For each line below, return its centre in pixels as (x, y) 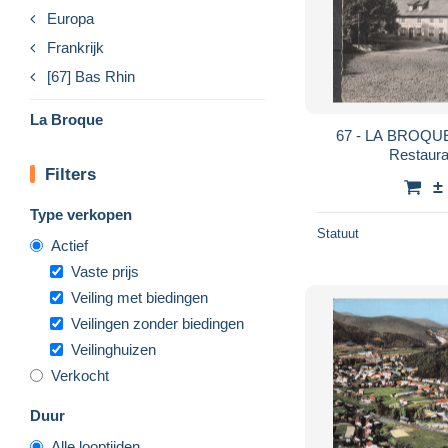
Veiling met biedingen (139, 297)
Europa (70, 18)
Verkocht (80, 375)
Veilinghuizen (113, 349)
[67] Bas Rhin (91, 76)
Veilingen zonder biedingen (157, 323)
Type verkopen (81, 214)
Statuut (338, 233)
